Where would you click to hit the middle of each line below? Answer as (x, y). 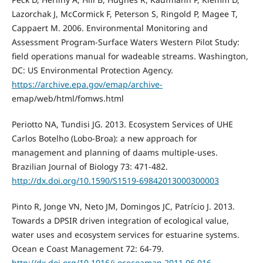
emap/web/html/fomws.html (68, 98)
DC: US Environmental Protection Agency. (92, 70)
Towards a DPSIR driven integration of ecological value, (120, 220)
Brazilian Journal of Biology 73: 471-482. (90, 166)
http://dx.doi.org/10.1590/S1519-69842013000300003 (115, 180)
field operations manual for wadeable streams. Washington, (130, 56)
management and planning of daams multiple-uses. (114, 152)
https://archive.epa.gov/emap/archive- (87, 84)
